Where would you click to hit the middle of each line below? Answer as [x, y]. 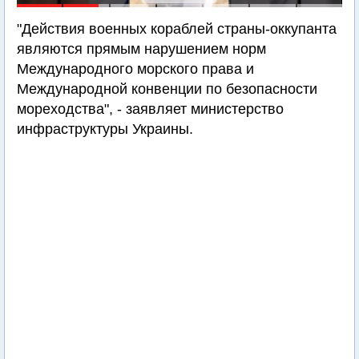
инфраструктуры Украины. [105, 129]
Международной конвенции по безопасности [167, 89]
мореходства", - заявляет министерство [150, 109]
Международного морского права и [135, 69]
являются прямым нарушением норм [141, 49]
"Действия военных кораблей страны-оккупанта [177, 29]
